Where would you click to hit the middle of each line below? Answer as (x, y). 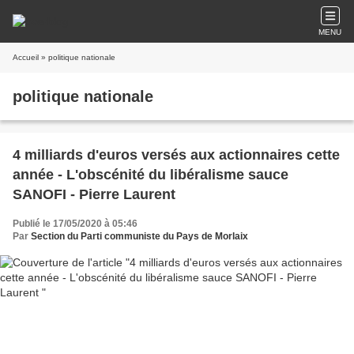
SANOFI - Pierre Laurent (94, 194)
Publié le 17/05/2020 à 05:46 (75, 224)
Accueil (26, 57)
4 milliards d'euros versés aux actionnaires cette (176, 155)
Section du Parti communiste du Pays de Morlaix (139, 236)
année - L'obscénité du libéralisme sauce (151, 175)
